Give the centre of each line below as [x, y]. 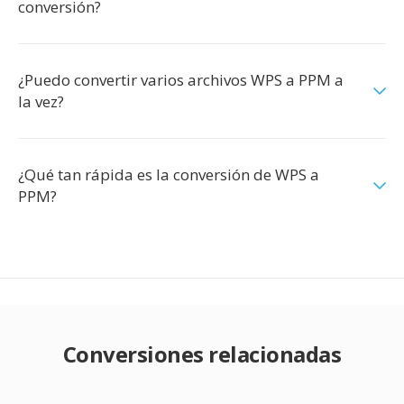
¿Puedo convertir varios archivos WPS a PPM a [181, 80]
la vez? [41, 101]
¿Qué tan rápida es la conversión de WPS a [169, 174]
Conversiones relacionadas [202, 354]
